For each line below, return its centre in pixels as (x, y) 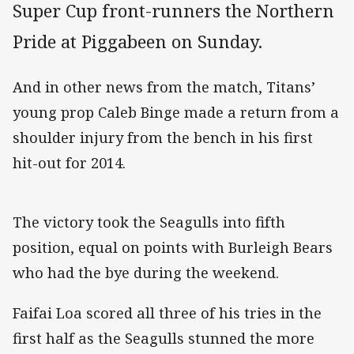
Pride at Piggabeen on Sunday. (137, 42)
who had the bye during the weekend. (146, 273)
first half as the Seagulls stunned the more (164, 338)
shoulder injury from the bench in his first (163, 138)
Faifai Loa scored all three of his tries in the (167, 313)
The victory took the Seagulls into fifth (149, 222)
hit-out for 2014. (69, 163)
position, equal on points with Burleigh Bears (173, 248)
